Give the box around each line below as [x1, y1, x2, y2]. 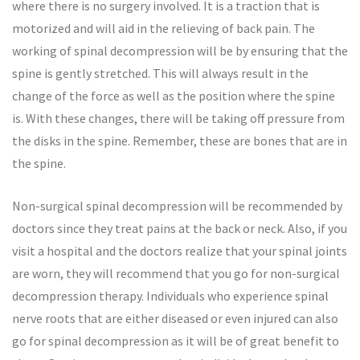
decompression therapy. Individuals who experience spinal [12, 288, 329, 304]
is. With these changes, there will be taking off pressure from [12, 110, 345, 126]
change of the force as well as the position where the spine [12, 88, 335, 104]
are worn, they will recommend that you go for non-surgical [12, 265, 340, 281]
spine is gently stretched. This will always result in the [12, 65, 309, 81]
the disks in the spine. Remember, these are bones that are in [12, 133, 347, 149]
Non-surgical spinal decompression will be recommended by [12, 198, 342, 214]
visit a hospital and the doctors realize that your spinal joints [12, 243, 347, 259]
